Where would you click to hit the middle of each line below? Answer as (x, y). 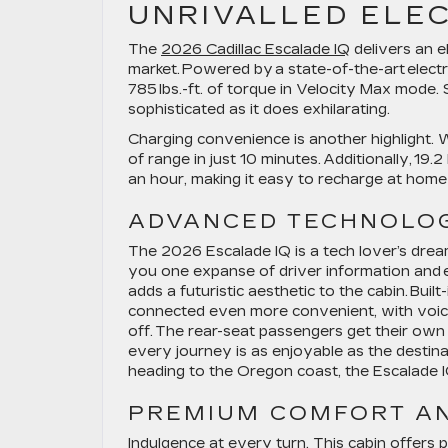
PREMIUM (194, 413)
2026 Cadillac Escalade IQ (255, 49)
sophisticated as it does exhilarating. (263, 109)
